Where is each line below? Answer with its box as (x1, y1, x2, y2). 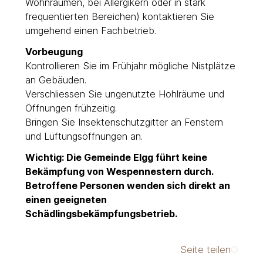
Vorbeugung (25, 45, 83, 58)
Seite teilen (180, 243, 231, 255)
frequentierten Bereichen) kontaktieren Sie (25, 10, 214, 22)
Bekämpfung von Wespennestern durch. (25, 165, 213, 177)
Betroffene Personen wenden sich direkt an (25, 179, 230, 191)
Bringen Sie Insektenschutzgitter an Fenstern (25, 116, 223, 128)
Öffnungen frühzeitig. (25, 102, 117, 114)
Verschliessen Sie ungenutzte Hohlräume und (25, 87, 224, 100)
